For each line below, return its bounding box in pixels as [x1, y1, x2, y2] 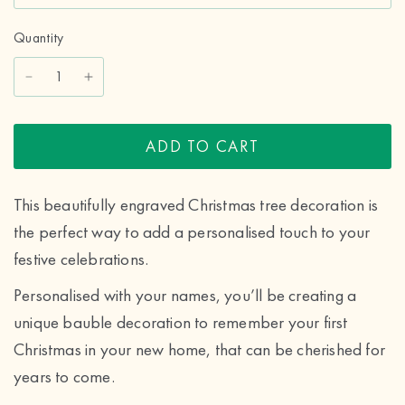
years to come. [14, 365, 115, 388]
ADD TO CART [146, 136, 259, 156]
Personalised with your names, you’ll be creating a [14, 284, 357, 306]
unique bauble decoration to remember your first [14, 311, 348, 334]
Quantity [14, 29, 64, 47]
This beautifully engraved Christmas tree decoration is [14, 193, 379, 216]
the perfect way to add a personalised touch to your [14, 221, 371, 243]
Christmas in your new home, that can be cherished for [14, 338, 385, 361]
